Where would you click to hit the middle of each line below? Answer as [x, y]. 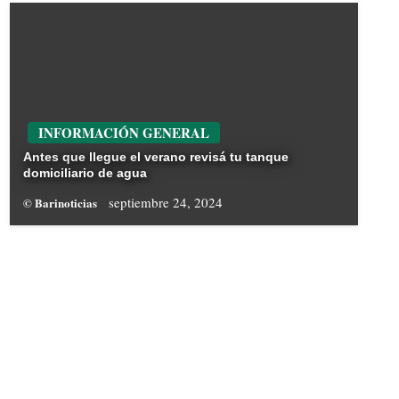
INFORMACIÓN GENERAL [123, 133]
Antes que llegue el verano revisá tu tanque [155, 157]
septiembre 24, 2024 [165, 203]
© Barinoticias [61, 203]
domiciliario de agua [85, 173]
